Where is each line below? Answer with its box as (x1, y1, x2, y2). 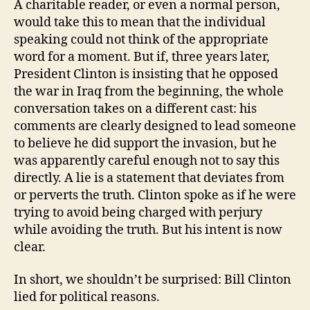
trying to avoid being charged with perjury (14, 204, 262, 221)
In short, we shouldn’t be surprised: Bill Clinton (14, 272, 291, 289)
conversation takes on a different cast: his (14, 100, 257, 117)
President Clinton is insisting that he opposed (14, 66, 278, 82)
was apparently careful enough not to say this (14, 152, 280, 169)
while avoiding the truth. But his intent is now (14, 221, 282, 238)
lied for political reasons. (14, 289, 160, 306)
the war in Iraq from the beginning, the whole (14, 83, 284, 100)
